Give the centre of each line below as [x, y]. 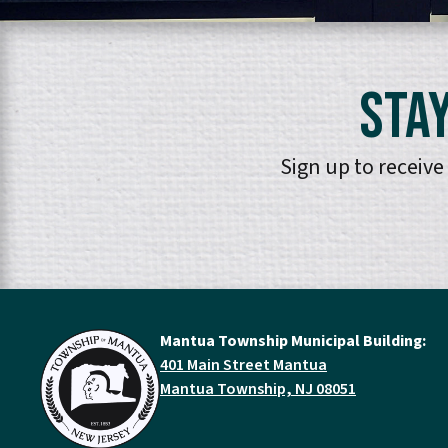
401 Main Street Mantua [243, 365]
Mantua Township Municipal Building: [293, 341]
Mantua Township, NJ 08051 [258, 389]
